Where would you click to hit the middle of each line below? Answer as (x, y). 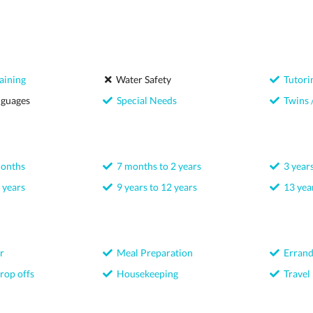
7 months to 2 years (157, 166)
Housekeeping (146, 274)
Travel (294, 274)
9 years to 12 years (155, 187)
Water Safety (142, 79)
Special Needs (145, 100)
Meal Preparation (153, 253)
